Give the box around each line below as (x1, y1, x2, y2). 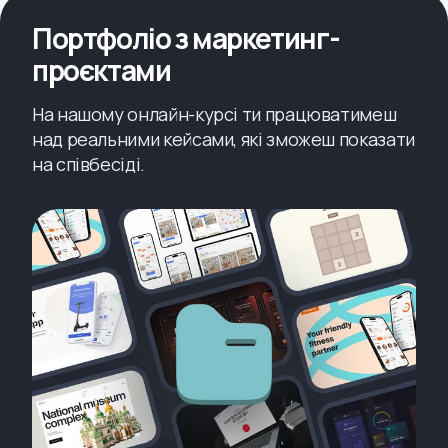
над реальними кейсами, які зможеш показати (32, 127, 415, 152)
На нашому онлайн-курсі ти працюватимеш (32, 102, 397, 127)
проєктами (32, 51, 171, 90)
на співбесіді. (32, 152, 145, 177)
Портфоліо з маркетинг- (32, 19, 340, 58)
